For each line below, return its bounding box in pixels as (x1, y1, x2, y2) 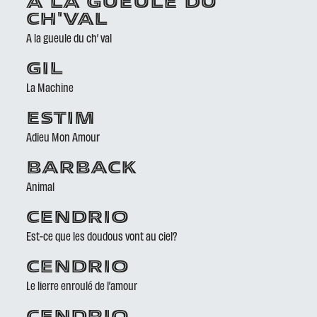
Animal (26, 179, 55, 193)
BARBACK (26, 161, 137, 178)
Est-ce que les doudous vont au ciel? (26, 229, 178, 243)
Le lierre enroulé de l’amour (26, 278, 138, 292)
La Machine (26, 80, 74, 94)
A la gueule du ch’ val (26, 30, 113, 45)
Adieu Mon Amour (26, 129, 100, 144)
